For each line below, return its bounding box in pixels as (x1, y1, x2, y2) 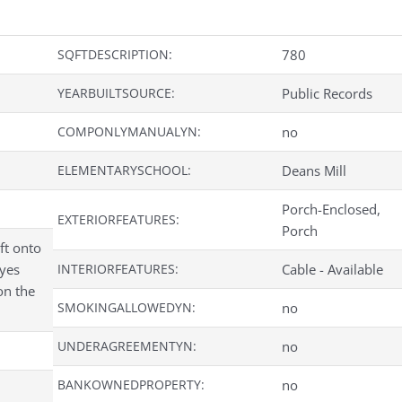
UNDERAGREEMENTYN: (57, 337, 197, 355)
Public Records (282, 84, 372, 103)
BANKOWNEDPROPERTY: (57, 376, 205, 394)
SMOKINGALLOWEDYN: (57, 299, 196, 317)
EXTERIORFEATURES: (57, 211, 179, 229)
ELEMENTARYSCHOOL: (57, 162, 191, 179)
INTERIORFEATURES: (57, 260, 179, 278)
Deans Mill (282, 162, 346, 180)
